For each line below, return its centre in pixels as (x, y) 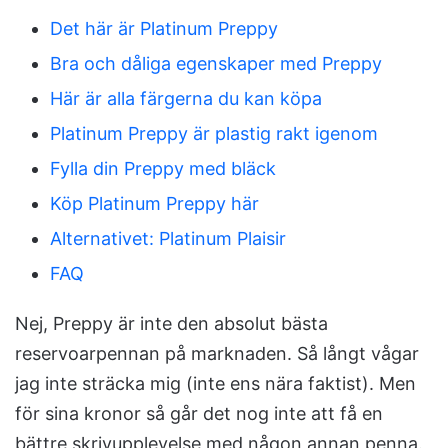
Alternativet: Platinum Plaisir (168, 238)
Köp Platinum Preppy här (154, 203)
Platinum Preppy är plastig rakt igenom (214, 133)
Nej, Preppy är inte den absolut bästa (171, 323)
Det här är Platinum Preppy (164, 28)
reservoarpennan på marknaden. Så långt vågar (217, 353)
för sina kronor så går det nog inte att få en (199, 413)
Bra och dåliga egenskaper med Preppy (216, 63)
